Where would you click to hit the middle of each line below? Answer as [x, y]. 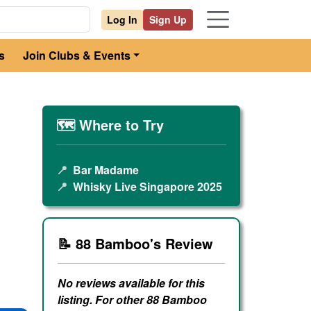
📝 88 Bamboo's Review [136, 244]
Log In [122, 19]
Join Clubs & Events [76, 55]
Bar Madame [106, 170]
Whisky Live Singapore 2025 [148, 186]
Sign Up [168, 19]
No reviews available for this [132, 283]
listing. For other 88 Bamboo [133, 300]
